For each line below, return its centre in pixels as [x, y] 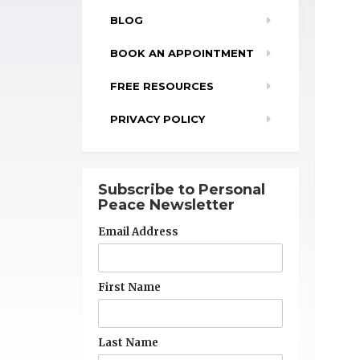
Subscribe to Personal [182, 190]
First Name [129, 287]
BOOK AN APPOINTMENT [182, 53]
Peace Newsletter [166, 205]
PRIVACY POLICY [157, 119]
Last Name [128, 343]
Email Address [138, 232]
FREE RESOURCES [162, 86]
